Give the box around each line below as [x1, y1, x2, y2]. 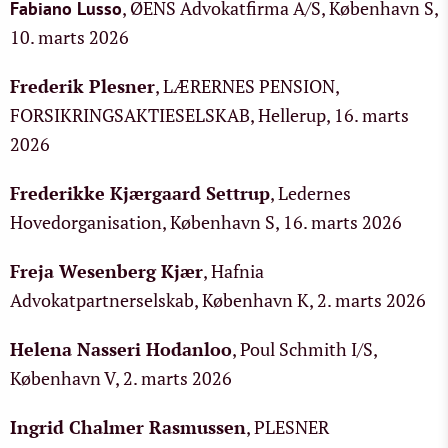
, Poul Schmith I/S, [232, 337, 377, 361]
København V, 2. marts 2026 [10, 366, 232, 390]
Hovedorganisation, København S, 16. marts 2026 [10, 210, 402, 234]
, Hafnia [203, 259, 264, 283]
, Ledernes [270, 181, 351, 205]
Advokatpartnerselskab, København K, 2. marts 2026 [10, 288, 426, 312]
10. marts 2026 [10, 25, 129, 49]
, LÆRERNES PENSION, [155, 74, 339, 98]
